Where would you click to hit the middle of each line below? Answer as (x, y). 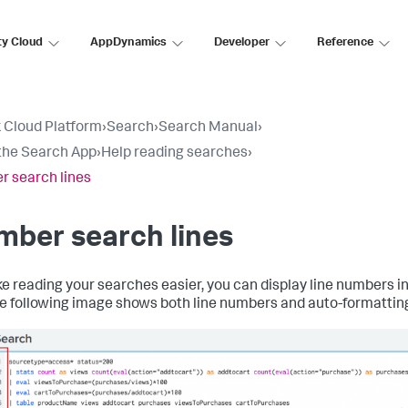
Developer (242, 43)
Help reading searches (174, 154)
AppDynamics (128, 43)
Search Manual (208, 128)
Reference (345, 43)
